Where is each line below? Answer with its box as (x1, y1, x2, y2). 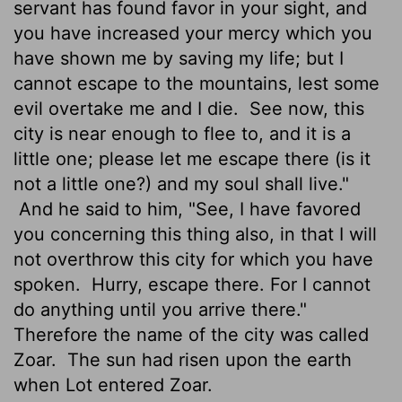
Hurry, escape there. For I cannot (86, 273, 371, 295)
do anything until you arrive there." (13, 298, 307, 320)
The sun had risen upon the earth (62, 348, 352, 371)
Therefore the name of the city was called (13, 323, 369, 345)
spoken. (13, 273, 86, 295)
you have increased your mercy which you (13, 22, 372, 44)
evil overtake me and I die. (13, 97, 244, 119)
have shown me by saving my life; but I (13, 47, 344, 69)
